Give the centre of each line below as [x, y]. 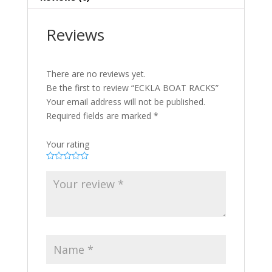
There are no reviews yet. [96, 74]
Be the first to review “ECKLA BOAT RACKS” [132, 88]
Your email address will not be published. [125, 102]
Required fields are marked [100, 116]
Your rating [67, 144]
